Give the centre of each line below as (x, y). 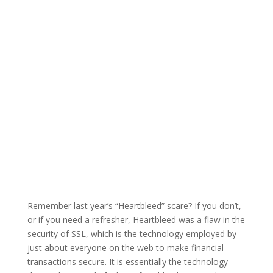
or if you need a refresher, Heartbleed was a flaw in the (136, 220)
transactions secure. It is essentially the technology (127, 262)
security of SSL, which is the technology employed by (132, 234)
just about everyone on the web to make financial (125, 248)
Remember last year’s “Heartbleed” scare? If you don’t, (134, 206)
